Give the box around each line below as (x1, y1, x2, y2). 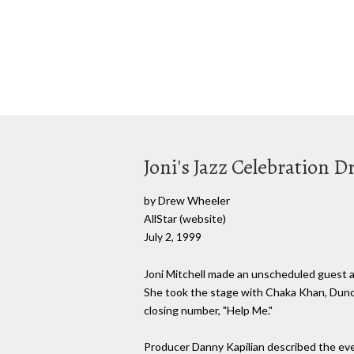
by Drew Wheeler (144, 194, 230, 207)
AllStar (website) (144, 212, 226, 225)
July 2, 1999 (144, 230, 201, 243)
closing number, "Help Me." (144, 303, 273, 317)
